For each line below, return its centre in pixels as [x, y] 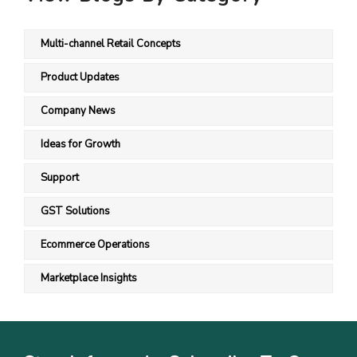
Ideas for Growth [80, 144]
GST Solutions [75, 211]
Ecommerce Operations [95, 245]
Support [60, 178]
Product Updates [80, 77]
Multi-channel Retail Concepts [111, 44]
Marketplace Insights [89, 278]
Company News [78, 111]
